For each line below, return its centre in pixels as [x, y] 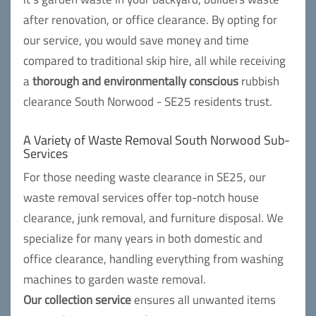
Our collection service [77, 300]
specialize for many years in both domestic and [143, 238]
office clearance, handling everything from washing [153, 259]
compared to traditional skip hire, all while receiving [154, 61]
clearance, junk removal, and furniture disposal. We [153, 218]
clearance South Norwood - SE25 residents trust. [148, 102]
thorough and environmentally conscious [135, 81]
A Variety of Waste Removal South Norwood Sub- [157, 140]
